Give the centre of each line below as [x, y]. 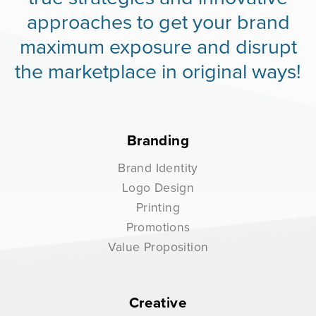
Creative [158, 303]
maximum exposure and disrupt [158, 46]
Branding [158, 141]
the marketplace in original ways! [158, 71]
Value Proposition [158, 247]
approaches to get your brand [158, 22]
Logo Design [158, 188]
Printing [158, 207]
